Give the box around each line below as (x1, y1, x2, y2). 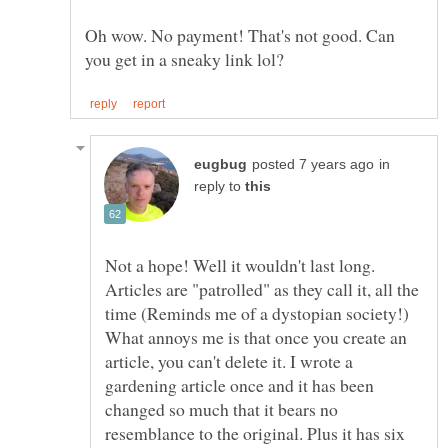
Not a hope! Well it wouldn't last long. (105, 253, 375, 278)
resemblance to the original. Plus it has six (105, 421, 405, 446)
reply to (194, 179, 245, 195)
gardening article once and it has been (105, 373, 374, 398)
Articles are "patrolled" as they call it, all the (105, 277, 419, 302)
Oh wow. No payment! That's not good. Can (85, 23, 395, 48)
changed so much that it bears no (105, 397, 338, 422)
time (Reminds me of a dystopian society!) (105, 301, 409, 326)
